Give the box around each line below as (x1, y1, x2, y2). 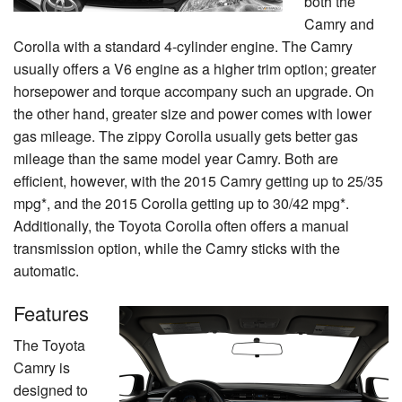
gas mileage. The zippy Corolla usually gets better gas (13, 125, 358, 146)
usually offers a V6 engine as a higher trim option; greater (13, 57, 376, 79)
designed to (13, 379, 88, 400)
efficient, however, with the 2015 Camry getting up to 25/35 (13, 170, 383, 191)
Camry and (304, 13, 374, 34)
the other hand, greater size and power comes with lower (13, 102, 371, 124)
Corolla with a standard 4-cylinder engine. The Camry (13, 35, 353, 57)
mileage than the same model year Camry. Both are (13, 147, 338, 169)
